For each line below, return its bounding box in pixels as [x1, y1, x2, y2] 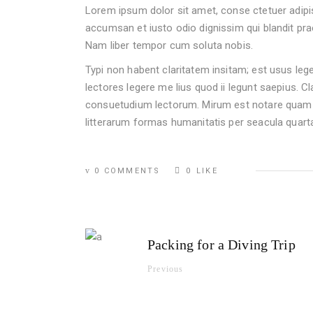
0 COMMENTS [91, 166, 164, 176]
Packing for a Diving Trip [147, 237, 296, 253]
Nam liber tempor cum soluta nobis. [85, 39, 254, 52]
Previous [147, 264, 184, 275]
